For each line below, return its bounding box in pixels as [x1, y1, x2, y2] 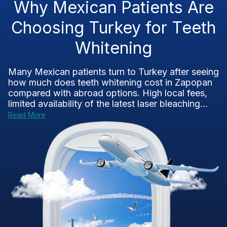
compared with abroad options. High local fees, [8, 88, 207, 98]
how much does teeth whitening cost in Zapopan [8, 77, 212, 88]
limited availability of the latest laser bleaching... [8, 98, 208, 109]
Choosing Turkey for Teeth [11, 18, 216, 37]
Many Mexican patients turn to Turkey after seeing [8, 66, 219, 77]
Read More [8, 110, 46, 119]
